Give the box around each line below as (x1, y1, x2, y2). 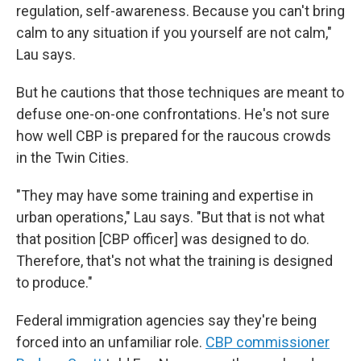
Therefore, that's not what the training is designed (16, 251, 333, 269)
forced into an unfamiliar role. (16, 333, 205, 351)
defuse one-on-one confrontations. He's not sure (16, 105, 330, 122)
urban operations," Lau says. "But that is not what (16, 208, 325, 226)
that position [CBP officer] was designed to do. (16, 230, 309, 247)
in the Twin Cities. (16, 148, 129, 166)
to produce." (16, 273, 93, 291)
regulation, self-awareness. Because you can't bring (16, 2, 345, 19)
